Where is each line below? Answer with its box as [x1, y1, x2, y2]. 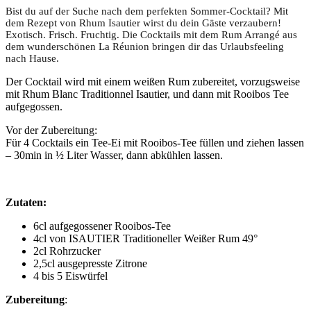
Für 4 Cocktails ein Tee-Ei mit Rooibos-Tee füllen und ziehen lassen [6, 137, 304, 149]
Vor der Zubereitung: [6, 124, 97, 137]
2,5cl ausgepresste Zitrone [33, 258, 147, 270]
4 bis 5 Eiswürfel [33, 270, 108, 283]
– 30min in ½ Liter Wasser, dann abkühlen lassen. [6, 149, 223, 162]
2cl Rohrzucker [33, 245, 101, 258]
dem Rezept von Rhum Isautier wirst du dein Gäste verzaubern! [6, 17, 281, 29]
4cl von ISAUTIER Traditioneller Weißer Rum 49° [33, 233, 258, 245]
